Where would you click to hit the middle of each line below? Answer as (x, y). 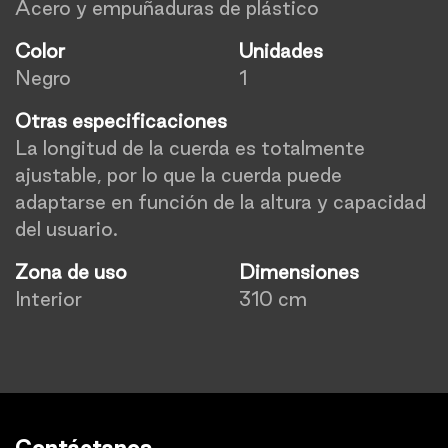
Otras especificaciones (121, 121)
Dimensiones (299, 272)
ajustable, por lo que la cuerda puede (178, 175)
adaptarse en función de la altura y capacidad (220, 202)
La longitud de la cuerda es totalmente (190, 148)
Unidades (281, 51)
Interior (48, 299)
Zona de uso (71, 272)
